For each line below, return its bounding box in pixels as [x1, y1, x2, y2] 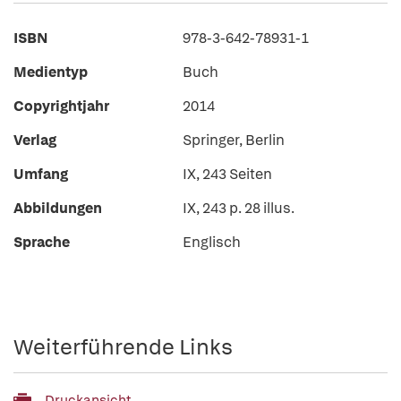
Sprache [13, 233, 70, 252]
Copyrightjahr [13, 97, 109, 115]
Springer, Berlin [183, 131, 285, 149]
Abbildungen [13, 199, 102, 218]
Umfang [13, 165, 68, 183]
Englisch [183, 233, 241, 252]
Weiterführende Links [13, 333, 233, 361]
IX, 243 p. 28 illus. [183, 199, 294, 218]
